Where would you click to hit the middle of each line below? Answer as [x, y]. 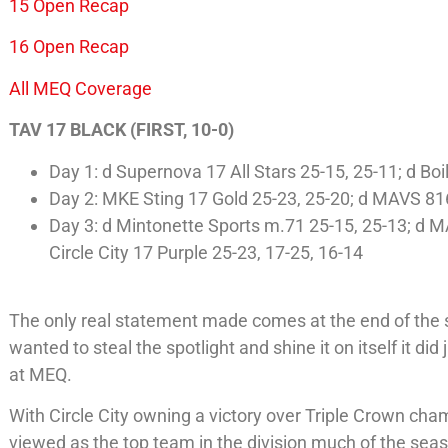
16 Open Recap [69, 47]
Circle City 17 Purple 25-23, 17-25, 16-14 [206, 252]
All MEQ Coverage [81, 88]
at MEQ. [41, 374]
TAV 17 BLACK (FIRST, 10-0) [122, 130]
